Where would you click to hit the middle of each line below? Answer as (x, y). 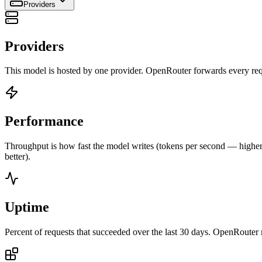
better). (18, 157)
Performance (44, 121)
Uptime (27, 207)
